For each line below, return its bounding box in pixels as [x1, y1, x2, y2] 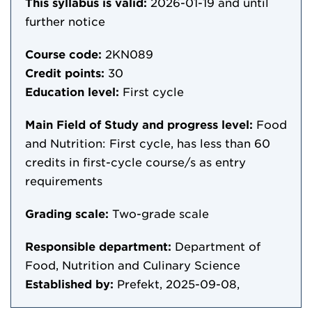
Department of [175, 239, 260, 253]
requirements [25, 173, 102, 187]
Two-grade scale [112, 206, 209, 220]
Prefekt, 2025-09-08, [117, 276, 240, 290]
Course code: [25, 47, 102, 61]
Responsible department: [25, 239, 171, 253]
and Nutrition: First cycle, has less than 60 [25, 136, 270, 150]
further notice [25, 14, 105, 28]
